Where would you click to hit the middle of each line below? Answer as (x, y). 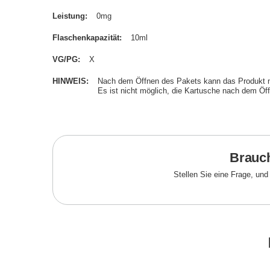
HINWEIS (69, 81)
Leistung (69, 16)
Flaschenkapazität (86, 38)
